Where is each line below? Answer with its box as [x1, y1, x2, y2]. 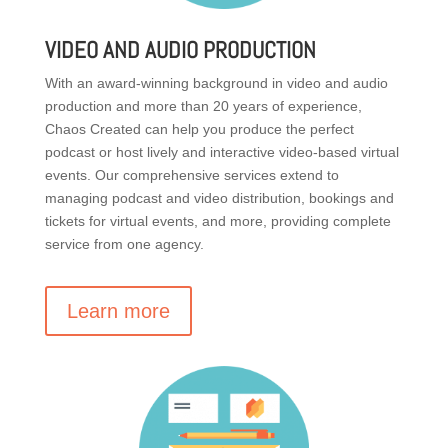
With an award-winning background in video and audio [44, 74, 388, 91]
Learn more [66, 299, 170, 322]
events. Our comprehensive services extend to [44, 166, 339, 183]
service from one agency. [44, 235, 204, 252]
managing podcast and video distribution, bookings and [44, 189, 394, 206]
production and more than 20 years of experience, [44, 97, 362, 114]
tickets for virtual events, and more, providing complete [44, 212, 391, 229]
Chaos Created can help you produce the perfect [44, 120, 354, 137]
